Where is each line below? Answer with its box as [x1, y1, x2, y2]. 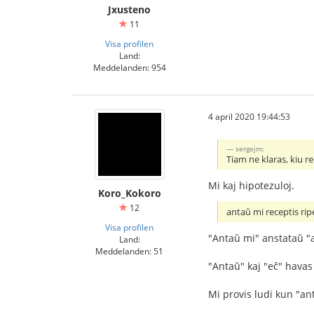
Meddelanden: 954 [93, 62, 166, 73]
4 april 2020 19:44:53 [208, 111, 290, 122]
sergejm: [235, 143, 265, 153]
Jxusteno [108, 3, 151, 16]
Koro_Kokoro [97, 186, 161, 200]
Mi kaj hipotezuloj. [208, 178, 294, 192]
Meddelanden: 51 [95, 245, 163, 257]
